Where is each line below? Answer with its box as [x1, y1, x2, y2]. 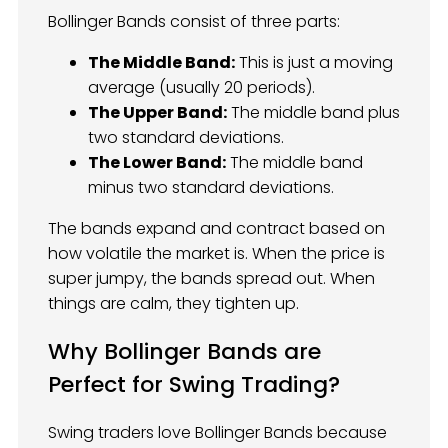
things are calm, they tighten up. [48, 292, 299, 316]
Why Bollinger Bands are [48, 336, 321, 368]
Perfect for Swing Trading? [48, 369, 340, 401]
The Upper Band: [88, 101, 227, 125]
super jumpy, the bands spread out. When [48, 267, 375, 291]
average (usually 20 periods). [88, 76, 315, 100]
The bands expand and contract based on [48, 217, 385, 241]
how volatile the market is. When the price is [48, 242, 385, 266]
